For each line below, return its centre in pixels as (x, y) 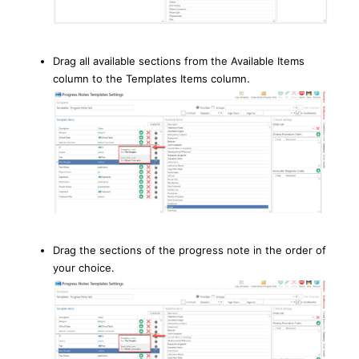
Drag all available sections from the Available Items (179, 61)
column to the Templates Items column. (151, 79)
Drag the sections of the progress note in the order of (190, 250)
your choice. (85, 267)
